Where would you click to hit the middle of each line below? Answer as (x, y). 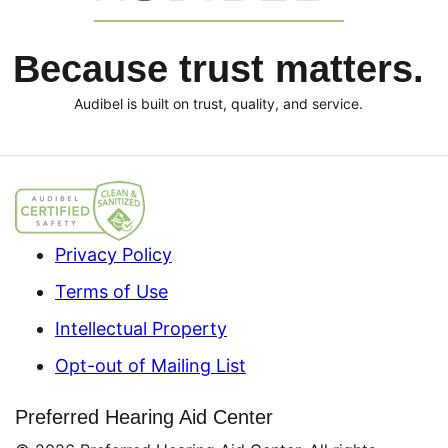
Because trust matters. (218, 68)
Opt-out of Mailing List (150, 365)
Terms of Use (111, 291)
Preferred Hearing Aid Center (144, 416)
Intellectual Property (141, 328)
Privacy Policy (113, 254)
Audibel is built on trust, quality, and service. (218, 103)
